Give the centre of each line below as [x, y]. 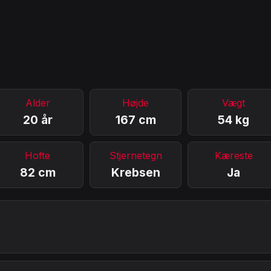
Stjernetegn [135, 155]
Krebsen [135, 172]
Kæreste [233, 155]
